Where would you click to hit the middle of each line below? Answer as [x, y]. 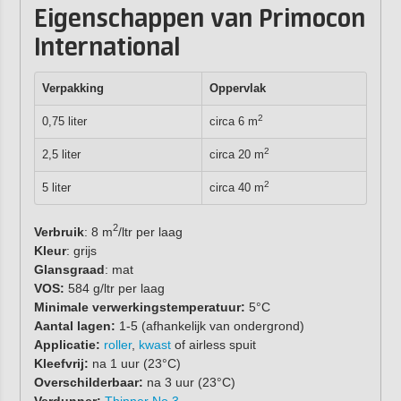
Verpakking [73, 88]
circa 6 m [233, 121]
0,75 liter [64, 121]
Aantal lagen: [74, 325]
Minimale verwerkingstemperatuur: [139, 307]
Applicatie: [67, 344]
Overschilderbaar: [90, 382]
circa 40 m [236, 187]
